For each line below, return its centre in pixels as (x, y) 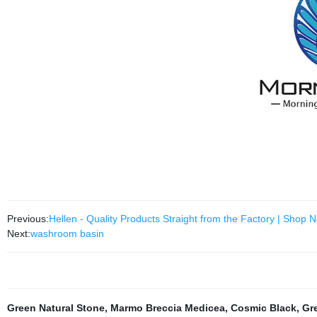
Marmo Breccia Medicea (167, 307)
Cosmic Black (263, 307)
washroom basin (67, 233)
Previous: (28, 218)
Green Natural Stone (56, 307)
